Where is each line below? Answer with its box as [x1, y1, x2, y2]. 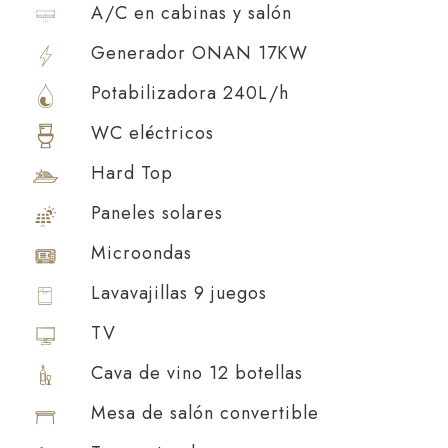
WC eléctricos [91, 119, 214, 146]
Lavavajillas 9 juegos [91, 279, 267, 306]
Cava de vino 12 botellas [91, 359, 303, 386]
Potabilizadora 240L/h [91, 79, 289, 106]
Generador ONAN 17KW [91, 39, 308, 66]
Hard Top [91, 159, 173, 186]
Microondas [91, 239, 192, 266]
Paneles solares [91, 199, 223, 226]
